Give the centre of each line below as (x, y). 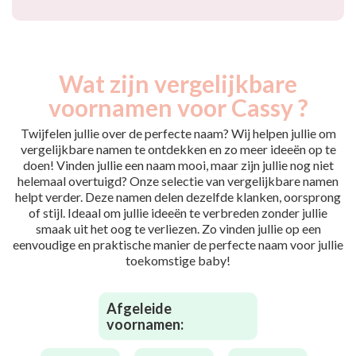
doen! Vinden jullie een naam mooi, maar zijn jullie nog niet (178, 165)
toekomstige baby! (178, 260)
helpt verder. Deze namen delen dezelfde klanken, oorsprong (178, 197)
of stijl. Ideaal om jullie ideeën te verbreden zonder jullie (178, 213)
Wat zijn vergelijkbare (178, 83)
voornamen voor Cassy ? (178, 107)
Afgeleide (139, 308)
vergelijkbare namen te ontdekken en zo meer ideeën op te (178, 149)
